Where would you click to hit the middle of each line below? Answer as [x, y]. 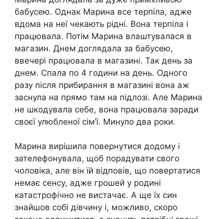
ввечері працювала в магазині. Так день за [104, 60]
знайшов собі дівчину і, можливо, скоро [96, 208]
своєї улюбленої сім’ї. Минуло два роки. [95, 121]
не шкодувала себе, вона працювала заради [107, 109]
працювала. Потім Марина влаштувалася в [103, 36]
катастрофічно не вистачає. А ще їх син [96, 195]
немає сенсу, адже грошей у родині [88, 183]
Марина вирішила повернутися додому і [97, 146]
